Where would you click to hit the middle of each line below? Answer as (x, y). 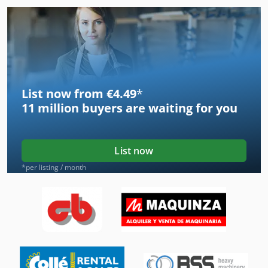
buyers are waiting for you (158, 108)
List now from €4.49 (79, 94)
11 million (50, 108)
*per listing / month (54, 167)
